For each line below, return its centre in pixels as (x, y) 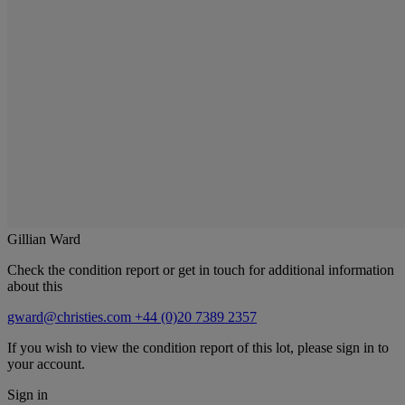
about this (35, 286)
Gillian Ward (44, 239)
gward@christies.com (71, 316)
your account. (46, 363)
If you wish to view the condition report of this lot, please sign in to (198, 347)
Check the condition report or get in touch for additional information (201, 269)
